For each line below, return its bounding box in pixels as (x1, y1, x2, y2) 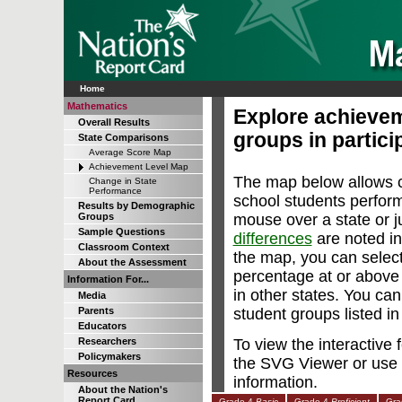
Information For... (66, 274, 149, 284)
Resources (66, 368, 118, 379)
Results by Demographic (77, 200, 195, 211)
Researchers (77, 336, 136, 346)
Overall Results (77, 117, 150, 127)
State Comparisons (77, 132, 169, 143)
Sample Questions (77, 226, 165, 237)
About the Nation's (77, 384, 168, 395)
